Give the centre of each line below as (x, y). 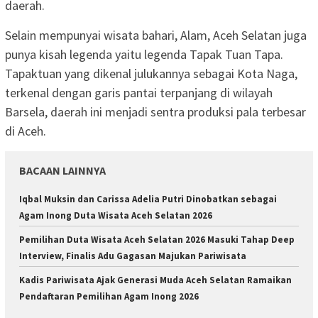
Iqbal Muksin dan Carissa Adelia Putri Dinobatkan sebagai (148, 199)
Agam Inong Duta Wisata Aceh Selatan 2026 (116, 216)
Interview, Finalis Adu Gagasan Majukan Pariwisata (133, 256)
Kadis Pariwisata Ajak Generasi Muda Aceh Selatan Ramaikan (155, 280)
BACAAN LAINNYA (62, 171)
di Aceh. (27, 131)
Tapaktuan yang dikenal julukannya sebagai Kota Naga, (151, 74)
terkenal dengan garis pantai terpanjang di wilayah (139, 93)
